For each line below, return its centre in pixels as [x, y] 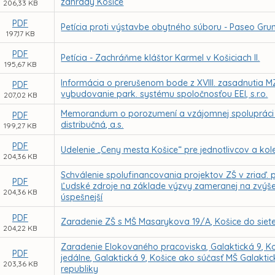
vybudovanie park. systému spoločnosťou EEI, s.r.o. [165, 94]
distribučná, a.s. [92, 125]
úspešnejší [82, 197]
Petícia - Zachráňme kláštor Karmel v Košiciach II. [161, 58]
